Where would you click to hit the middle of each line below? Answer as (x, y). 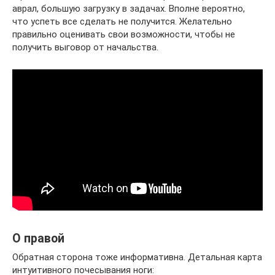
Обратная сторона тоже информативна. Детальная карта (137, 257)
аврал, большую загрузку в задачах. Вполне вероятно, (129, 9)
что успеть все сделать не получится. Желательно (122, 21)
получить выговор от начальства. (85, 47)
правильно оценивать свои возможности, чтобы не (124, 34)
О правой (38, 239)
